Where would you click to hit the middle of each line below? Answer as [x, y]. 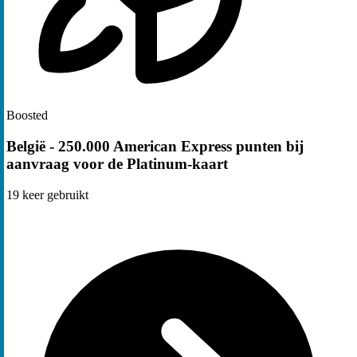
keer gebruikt [54, 194]
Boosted [27, 116]
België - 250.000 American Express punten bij [155, 146]
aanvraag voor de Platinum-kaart [117, 163]
